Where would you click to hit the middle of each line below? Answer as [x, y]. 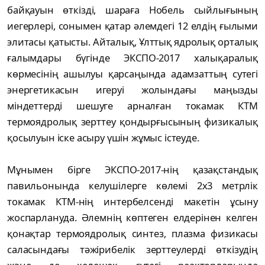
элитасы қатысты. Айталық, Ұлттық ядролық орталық [132, 41]
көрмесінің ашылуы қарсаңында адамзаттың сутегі [132, 73]
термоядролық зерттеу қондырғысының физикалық [132, 121]
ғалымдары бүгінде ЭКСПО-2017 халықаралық [132, 57]
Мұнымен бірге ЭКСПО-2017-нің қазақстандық [132, 169]
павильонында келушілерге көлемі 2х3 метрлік [132, 185]
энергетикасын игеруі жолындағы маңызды [132, 89]
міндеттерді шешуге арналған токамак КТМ [132, 105]
